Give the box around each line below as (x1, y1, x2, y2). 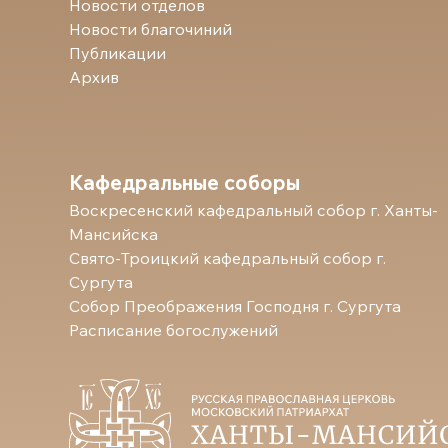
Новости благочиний (69, 18, 232, 39)
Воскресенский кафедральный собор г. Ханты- (69, 199, 438, 220)
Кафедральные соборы (69, 169, 300, 195)
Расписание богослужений (69, 319, 278, 340)
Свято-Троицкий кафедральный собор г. (69, 247, 386, 268)
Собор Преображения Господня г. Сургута (69, 295, 401, 316)
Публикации (69, 42, 166, 63)
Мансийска (69, 223, 158, 244)
